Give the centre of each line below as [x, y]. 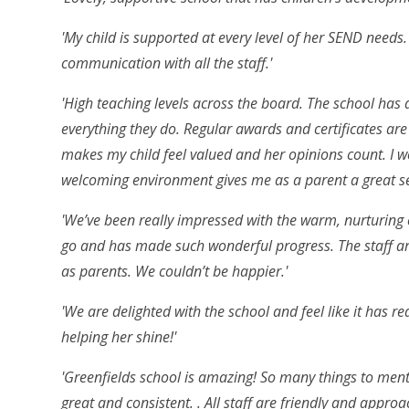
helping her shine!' [119, 337]
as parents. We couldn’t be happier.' [175, 272]
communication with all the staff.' [167, 63]
